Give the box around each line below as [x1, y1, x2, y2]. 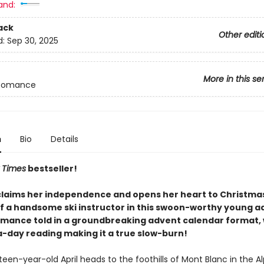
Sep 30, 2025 [6, 35, 58, 47]
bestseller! [25, 163, 77, 174]
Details [50, 133, 78, 145]
